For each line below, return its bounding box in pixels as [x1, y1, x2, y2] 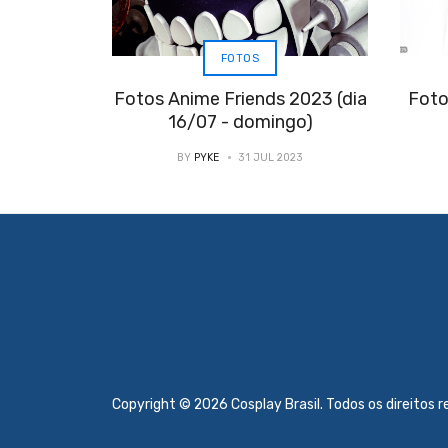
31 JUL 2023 [238, 151, 303, 164]
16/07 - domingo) [167, 111, 313, 133]
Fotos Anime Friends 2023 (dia [113, 88, 367, 110]
